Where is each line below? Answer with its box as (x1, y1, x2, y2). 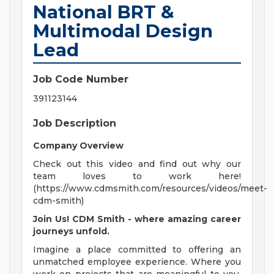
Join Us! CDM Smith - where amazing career (33, 213, 241, 225)
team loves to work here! (33, 171, 241, 182)
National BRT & (33, 1, 174, 23)
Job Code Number (33, 73, 128, 86)
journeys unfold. (33, 226, 109, 237)
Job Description (33, 117, 116, 130)
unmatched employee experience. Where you (33, 256, 241, 268)
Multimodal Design (33, 20, 213, 42)
